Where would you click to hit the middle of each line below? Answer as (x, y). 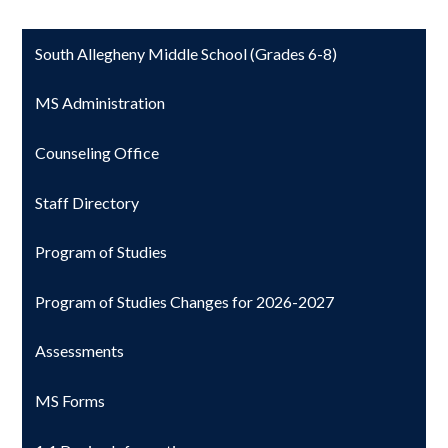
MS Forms (70, 400)
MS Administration (100, 103)
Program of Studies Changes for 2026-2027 (185, 301)
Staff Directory (87, 202)
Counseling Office (97, 152)
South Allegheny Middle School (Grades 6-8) (186, 53)
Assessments (80, 351)
